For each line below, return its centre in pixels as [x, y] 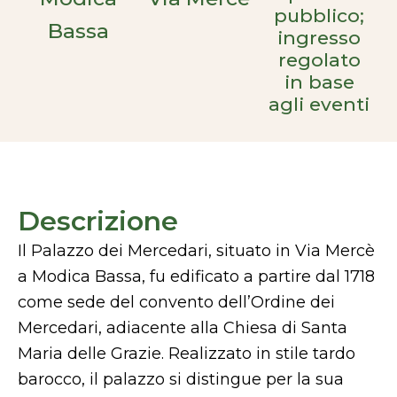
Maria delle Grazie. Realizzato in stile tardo [187, 354]
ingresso [319, 38]
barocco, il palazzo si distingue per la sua [181, 379]
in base [319, 82]
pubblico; [319, 16]
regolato [319, 60]
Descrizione [98, 221]
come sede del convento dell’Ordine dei [176, 302]
